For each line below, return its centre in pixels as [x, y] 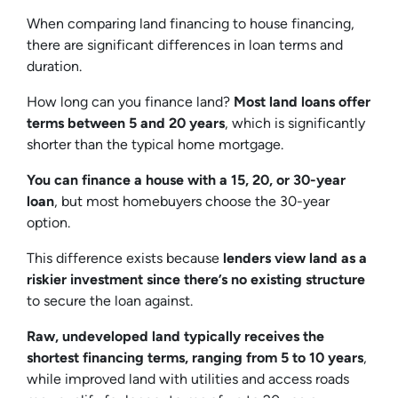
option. [50, 222]
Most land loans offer [302, 101]
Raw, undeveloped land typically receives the [175, 336]
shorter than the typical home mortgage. [157, 144]
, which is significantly [295, 123]
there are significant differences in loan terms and [185, 44]
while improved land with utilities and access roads [188, 378]
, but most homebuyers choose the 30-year [192, 201]
